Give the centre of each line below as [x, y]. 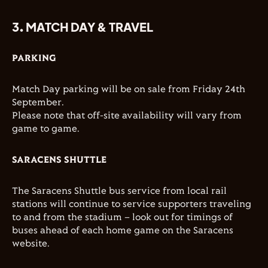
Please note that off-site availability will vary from [127, 116]
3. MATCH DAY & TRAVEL [83, 27]
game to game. [46, 129]
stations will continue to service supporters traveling [132, 204]
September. [38, 103]
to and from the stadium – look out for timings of [122, 217]
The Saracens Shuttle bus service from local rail [119, 191]
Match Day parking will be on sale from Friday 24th [129, 89]
